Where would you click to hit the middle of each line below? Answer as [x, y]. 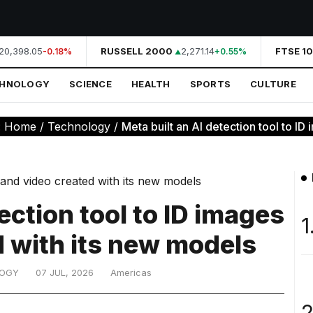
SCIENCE [90, 84]
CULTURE [273, 84]
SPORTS [210, 84]
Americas [131, 273]
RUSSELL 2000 [133, 51]
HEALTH [151, 84]
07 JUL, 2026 [65, 273]
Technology [79, 126]
